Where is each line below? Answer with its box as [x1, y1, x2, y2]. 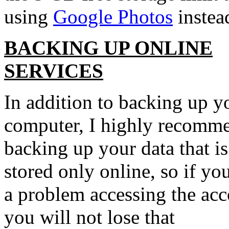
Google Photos [53, 6, 173, 28]
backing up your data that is [4, 137, 228, 159]
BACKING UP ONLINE [4, 37, 213, 59]
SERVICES [4, 60, 103, 82]
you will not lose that [4, 206, 175, 228]
